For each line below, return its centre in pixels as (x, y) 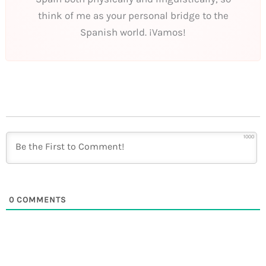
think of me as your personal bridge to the (133, 15)
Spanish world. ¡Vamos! (133, 32)
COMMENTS (40, 199)
